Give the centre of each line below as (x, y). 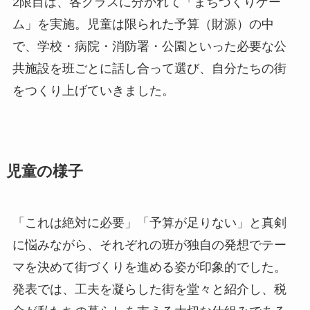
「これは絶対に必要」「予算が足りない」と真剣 (149, 223)
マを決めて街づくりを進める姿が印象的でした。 (149, 267)
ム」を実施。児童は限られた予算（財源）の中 (143, 25)
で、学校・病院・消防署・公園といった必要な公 (149, 47)
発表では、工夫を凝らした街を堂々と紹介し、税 (149, 290)
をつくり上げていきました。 (93, 91)
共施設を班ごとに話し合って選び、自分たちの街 (149, 69)
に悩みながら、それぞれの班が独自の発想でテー (149, 245)
